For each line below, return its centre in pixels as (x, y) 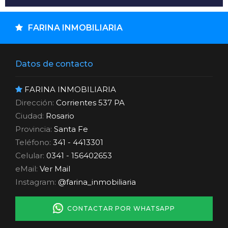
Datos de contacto (54, 64)
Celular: (30, 155)
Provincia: (35, 129)
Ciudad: (31, 116)
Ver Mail (55, 168)
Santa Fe (71, 129)
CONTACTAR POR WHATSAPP (119, 208)
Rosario (60, 116)
